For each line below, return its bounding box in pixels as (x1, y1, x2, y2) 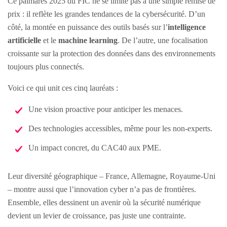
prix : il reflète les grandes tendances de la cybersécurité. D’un (8, 9, 205, 18)
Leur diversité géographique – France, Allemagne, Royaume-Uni (8, 171, 215, 180)
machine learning (58, 35, 118, 45)
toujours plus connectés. (8, 62, 84, 71)
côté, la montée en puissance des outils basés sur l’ (8, 22, 168, 31)
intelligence (168, 22, 206, 31)
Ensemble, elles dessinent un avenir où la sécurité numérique (8, 198, 201, 207)
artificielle (8, 35, 41, 45)
